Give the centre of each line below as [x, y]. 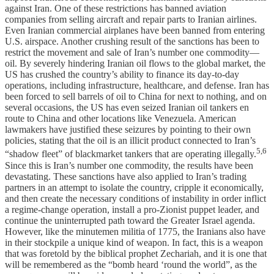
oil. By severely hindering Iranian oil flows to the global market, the [135, 64]
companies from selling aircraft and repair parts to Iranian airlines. [131, 20]
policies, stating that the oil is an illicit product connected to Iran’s [130, 141]
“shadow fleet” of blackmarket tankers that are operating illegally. [131, 154]
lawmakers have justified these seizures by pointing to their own [128, 130]
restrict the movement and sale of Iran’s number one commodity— [132, 53]
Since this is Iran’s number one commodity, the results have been [129, 165]
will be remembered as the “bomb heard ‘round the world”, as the [131, 264]
